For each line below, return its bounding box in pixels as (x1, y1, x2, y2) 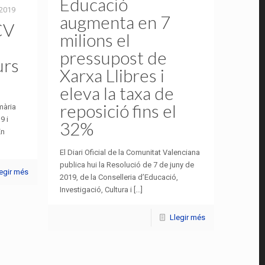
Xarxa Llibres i (60, 64, 165, 86)
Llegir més (170, 213, 206, 222)
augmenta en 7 (60, 11, 171, 33)
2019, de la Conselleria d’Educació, (60, 173, 179, 182)
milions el (60, 29, 131, 51)
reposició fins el (60, 100, 177, 122)
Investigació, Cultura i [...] (60, 185, 143, 195)
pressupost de (60, 47, 167, 69)
